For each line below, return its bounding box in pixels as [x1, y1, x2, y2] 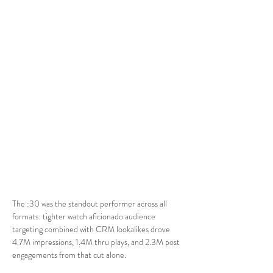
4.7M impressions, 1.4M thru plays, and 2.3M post [12, 236, 182, 248]
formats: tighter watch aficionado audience [12, 210, 157, 222]
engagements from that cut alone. [12, 249, 126, 261]
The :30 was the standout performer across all [12, 197, 169, 210]
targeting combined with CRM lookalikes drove [12, 223, 172, 235]
